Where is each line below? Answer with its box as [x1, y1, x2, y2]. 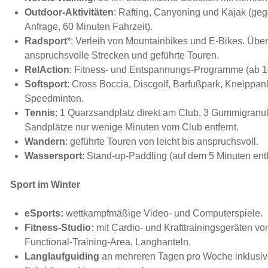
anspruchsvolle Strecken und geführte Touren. [25, 50, 219, 61]
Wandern [25, 136, 65, 147]
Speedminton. [25, 93, 84, 104]
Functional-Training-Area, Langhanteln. [25, 237, 191, 248]
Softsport [25, 79, 67, 90]
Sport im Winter [10, 179, 80, 190]
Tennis [25, 108, 55, 118]
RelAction [25, 65, 69, 75]
